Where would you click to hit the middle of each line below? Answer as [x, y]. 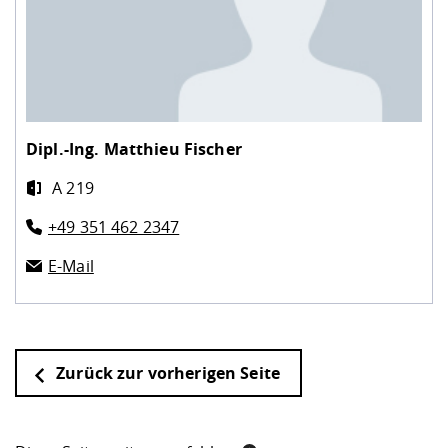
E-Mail [71, 265]
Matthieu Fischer [172, 148]
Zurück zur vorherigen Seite [166, 372]
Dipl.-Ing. [65, 148]
